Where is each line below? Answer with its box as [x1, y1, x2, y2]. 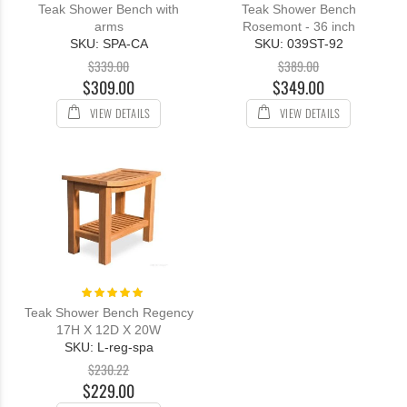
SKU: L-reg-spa [64, 339, 154, 354]
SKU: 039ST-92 [253, 36, 343, 52]
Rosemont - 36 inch [242, 19, 355, 35]
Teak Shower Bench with [38, 2, 179, 17]
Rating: [79, 283, 117, 298]
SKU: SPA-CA [69, 36, 148, 52]
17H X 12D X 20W [56, 322, 161, 337]
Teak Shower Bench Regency [24, 304, 194, 320]
